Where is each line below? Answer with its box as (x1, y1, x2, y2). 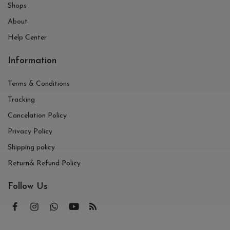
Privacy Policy (8, 128, 52, 136)
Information (8, 56, 56, 66)
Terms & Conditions (8, 80, 70, 88)
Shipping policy (8, 144, 55, 151)
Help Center (8, 34, 47, 42)
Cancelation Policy (8, 112, 67, 120)
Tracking (8, 96, 35, 104)
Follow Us (8, 182, 48, 191)
